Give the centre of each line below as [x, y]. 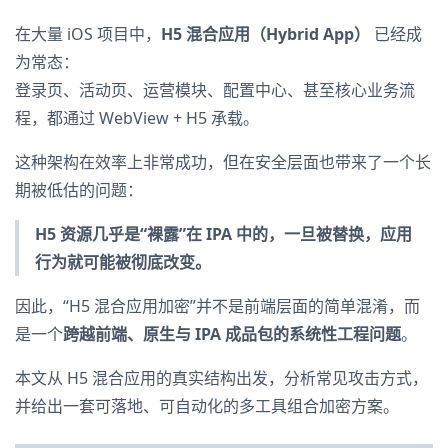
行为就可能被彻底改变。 [123, 262]
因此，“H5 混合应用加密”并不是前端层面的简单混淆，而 [217, 306]
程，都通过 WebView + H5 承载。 [137, 118]
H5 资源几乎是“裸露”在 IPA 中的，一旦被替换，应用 [223, 234]
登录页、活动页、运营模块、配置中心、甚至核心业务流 [215, 90]
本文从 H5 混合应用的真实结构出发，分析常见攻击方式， [221, 378]
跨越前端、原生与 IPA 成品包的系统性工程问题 [232, 334]
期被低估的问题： [79, 190]
